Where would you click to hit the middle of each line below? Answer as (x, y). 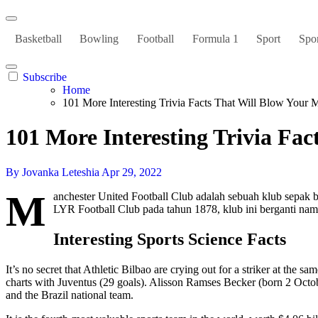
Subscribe (45, 77)
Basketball (38, 39)
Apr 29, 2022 (132, 172)
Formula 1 (215, 39)
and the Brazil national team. (70, 295)
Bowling (99, 39)
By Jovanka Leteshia (54, 172)
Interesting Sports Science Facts (170, 239)
